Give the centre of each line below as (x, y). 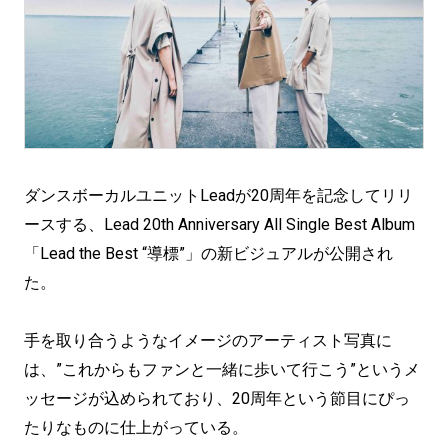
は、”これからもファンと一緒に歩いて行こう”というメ (222, 369)
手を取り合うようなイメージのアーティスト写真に (208, 340)
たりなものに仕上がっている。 (136, 427)
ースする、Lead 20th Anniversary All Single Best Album (219, 224)
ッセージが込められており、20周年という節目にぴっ (217, 398)
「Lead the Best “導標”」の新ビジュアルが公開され (208, 253)
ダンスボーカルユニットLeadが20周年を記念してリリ (218, 195)
